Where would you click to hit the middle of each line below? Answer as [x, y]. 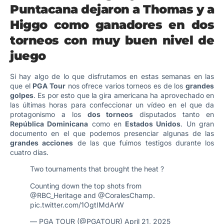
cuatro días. [29, 152]
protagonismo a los [49, 114]
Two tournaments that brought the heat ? [97, 169]
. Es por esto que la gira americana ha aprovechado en [124, 95]
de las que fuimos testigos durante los [143, 143]
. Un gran [197, 124]
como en [107, 124]
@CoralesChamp [125, 195]
